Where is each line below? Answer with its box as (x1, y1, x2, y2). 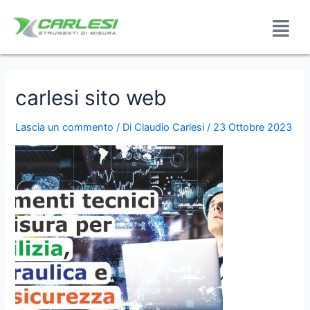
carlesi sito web (15, 85, 167, 111)
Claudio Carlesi (134, 121, 205, 134)
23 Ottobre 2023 (213, 121, 293, 134)
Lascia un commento (15, 121, 114, 134)
